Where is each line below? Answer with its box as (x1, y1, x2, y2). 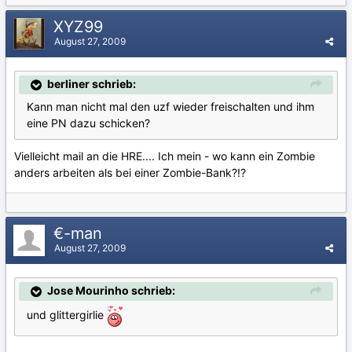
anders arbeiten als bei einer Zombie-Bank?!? (14, 166, 246, 180)
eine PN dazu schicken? (27, 116, 150, 130)
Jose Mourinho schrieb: (47, 284, 175, 297)
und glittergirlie (27, 308, 107, 322)
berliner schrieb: (47, 77, 136, 90)
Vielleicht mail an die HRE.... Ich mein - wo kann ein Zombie (14, 149, 315, 163)
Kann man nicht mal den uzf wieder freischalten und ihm (27, 100, 314, 114)
